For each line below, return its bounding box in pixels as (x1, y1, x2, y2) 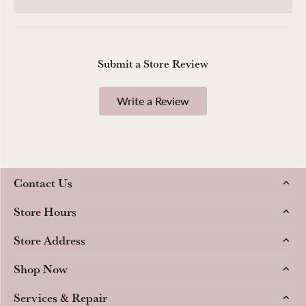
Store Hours (14, 202, 76, 219)
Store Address (14, 231, 85, 248)
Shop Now (14, 260, 68, 277)
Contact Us (14, 173, 72, 191)
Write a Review (117, 92, 189, 109)
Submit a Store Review (98, 55, 208, 71)
